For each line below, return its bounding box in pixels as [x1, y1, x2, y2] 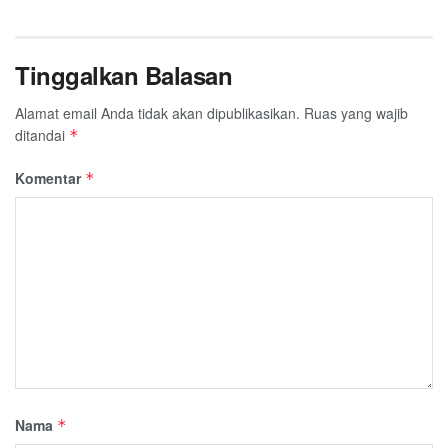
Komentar [15, 167, 85, 188]
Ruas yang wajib [304, 102, 408, 123]
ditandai [15, 124, 69, 145]
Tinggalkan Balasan [15, 57, 233, 92]
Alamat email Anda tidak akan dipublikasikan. [15, 102, 300, 123]
